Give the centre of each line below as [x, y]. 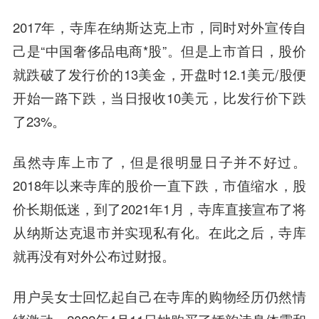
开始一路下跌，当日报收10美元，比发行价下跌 [159, 97]
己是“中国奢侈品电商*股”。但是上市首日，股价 [159, 50]
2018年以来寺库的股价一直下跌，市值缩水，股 [159, 185]
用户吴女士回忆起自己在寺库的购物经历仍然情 [159, 296]
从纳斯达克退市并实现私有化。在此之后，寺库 [159, 232]
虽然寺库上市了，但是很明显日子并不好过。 [159, 161]
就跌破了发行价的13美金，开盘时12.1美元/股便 [159, 74]
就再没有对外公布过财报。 [94, 255]
